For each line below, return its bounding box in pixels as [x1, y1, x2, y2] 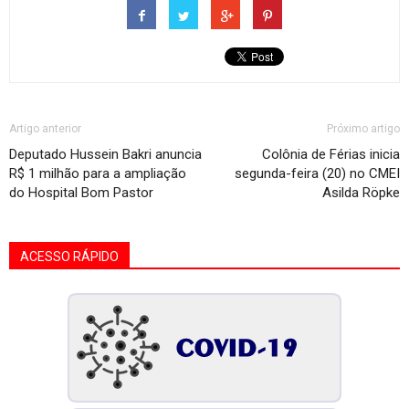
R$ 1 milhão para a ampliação [9, 164, 186, 182]
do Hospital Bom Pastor [9, 184, 153, 201]
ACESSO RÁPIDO [20, 248, 119, 264]
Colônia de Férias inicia [262, 145, 400, 163]
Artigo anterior [9, 121, 81, 135]
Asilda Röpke [322, 184, 400, 201]
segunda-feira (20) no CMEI [235, 164, 400, 182]
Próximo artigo [327, 121, 400, 135]
